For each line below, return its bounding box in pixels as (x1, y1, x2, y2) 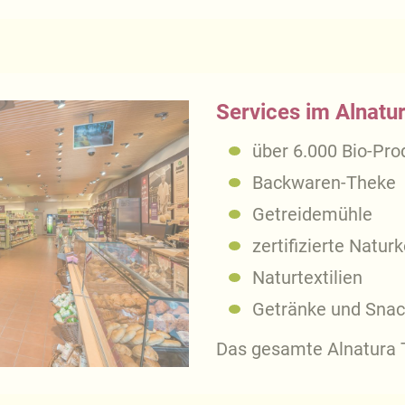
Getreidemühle (252, 202, 372, 225)
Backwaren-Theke (252, 171, 396, 193)
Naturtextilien (252, 266, 363, 288)
